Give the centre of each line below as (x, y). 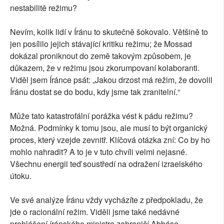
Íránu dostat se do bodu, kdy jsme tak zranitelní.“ (95, 92)
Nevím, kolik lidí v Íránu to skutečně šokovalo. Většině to (109, 32)
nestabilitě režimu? (43, 8)
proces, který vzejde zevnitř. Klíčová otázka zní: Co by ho (110, 140)
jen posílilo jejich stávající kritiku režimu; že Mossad (101, 44)
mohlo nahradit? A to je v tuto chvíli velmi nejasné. (98, 152)
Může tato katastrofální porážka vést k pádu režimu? (101, 116)
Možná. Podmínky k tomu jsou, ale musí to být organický (109, 128)
